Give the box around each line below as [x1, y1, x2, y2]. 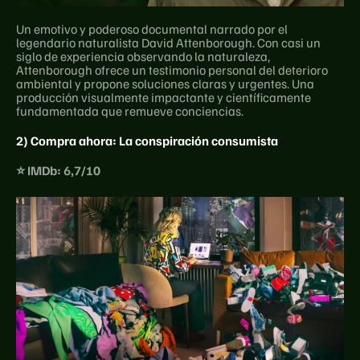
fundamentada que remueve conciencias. [16, 102, 243, 119]
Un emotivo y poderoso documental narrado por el [16, 20, 288, 37]
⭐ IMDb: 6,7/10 [16, 162, 100, 178]
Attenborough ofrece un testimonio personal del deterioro [16, 61, 328, 78]
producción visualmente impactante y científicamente [16, 88, 311, 105]
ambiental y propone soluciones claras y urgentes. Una [16, 75, 314, 92]
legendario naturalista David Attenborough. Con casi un [16, 34, 321, 51]
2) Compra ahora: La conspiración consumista [16, 132, 278, 149]
